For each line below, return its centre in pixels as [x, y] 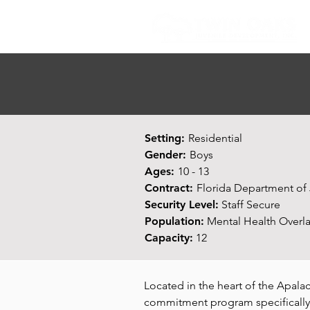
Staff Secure [249, 204]
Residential [215, 138]
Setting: [166, 138]
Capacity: [169, 238]
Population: [174, 221]
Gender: [167, 155]
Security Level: [182, 204]
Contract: [171, 188]
